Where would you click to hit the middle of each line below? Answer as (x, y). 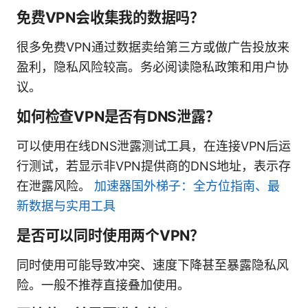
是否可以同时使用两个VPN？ (111, 235)
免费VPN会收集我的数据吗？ (111, 17)
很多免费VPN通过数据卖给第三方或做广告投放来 (153, 47)
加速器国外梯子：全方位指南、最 (187, 186)
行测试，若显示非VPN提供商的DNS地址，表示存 (154, 166)
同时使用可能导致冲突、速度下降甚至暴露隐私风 (153, 265)
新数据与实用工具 (66, 206)
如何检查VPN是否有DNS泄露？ (118, 116)
